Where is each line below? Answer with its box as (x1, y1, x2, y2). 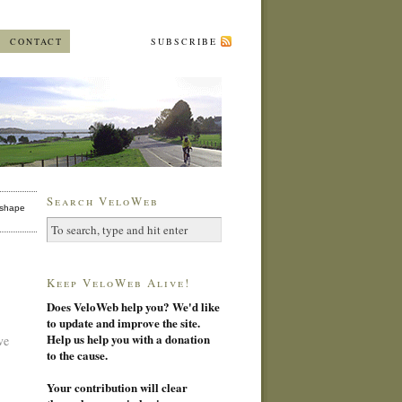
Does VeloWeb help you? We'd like (46, 297, 220, 315)
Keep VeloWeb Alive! (46, 274, 190, 291)
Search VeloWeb (46, 193, 159, 209)
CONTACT (9, 35, 63, 48)
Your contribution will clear (46, 378, 188, 396)
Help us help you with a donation (46, 329, 210, 347)
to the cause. (46, 345, 108, 363)
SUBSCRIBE (150, 35, 217, 48)
